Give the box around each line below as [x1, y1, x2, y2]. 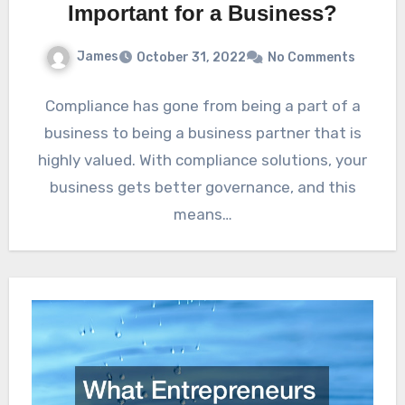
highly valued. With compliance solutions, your [38, 150, 367, 169]
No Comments [268, 49, 355, 65]
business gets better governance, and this [49, 177, 356, 196]
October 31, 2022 [137, 49, 246, 65]
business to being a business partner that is [43, 123, 362, 142]
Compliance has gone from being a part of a [44, 96, 361, 115]
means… [173, 204, 232, 223]
